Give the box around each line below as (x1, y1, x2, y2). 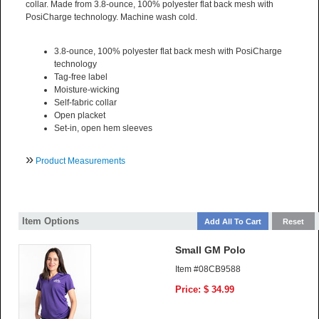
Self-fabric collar (54, 98, 117, 108)
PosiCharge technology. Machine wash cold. (26, 12, 197, 23)
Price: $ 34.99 (175, 284, 234, 296)
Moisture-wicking (54, 85, 120, 95)
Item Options (22, 216, 79, 227)
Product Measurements (36, 156, 125, 167)
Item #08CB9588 (175, 264, 241, 275)
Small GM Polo (175, 244, 246, 256)
